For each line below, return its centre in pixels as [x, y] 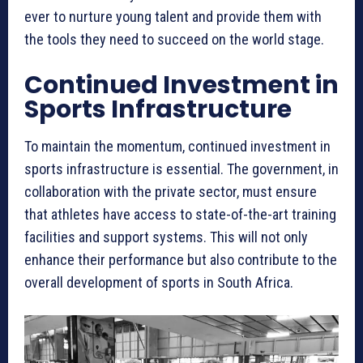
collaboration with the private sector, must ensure [171, 192]
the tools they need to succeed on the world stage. [174, 40]
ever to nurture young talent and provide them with [173, 17]
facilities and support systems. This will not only [166, 237]
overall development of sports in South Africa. [159, 283]
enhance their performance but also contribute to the [181, 260]
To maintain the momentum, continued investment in [177, 147]
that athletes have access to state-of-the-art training [180, 215]
